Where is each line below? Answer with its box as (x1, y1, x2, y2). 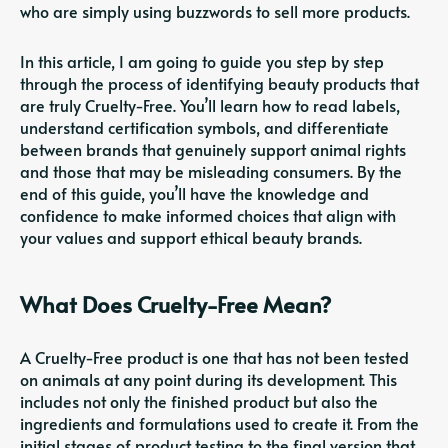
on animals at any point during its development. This (20, 368, 397, 390)
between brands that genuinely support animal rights (20, 138, 406, 160)
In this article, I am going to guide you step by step (20, 50, 384, 72)
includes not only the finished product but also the (20, 390, 378, 412)
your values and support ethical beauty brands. (20, 226, 362, 248)
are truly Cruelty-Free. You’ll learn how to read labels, (20, 94, 400, 116)
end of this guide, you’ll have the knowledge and (20, 182, 369, 204)
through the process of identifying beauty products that (20, 72, 419, 94)
